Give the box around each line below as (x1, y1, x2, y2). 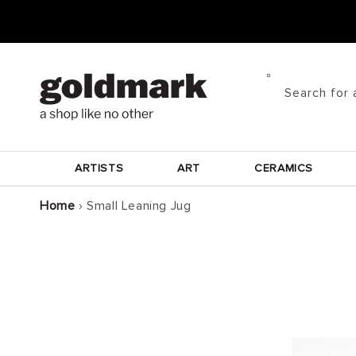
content (23, 18, 72, 31)
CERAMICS (254, 163, 313, 174)
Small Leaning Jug (87, 199, 192, 212)
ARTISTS (75, 163, 124, 174)
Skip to (23, 4, 66, 17)
